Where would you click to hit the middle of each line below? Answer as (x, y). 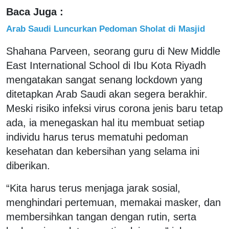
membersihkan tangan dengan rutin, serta (101, 216)
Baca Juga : (35, 12)
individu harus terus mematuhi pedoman (97, 137)
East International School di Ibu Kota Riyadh (106, 65)
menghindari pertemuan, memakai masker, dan (113, 202)
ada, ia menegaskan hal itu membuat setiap (105, 122)
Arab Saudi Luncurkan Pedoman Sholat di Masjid (106, 28)
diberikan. (28, 165)
